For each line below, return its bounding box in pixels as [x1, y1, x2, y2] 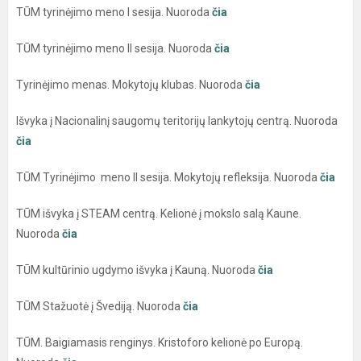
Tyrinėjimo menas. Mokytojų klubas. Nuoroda [16, 77, 243, 91]
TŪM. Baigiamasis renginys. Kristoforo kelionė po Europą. [16, 335, 303, 349]
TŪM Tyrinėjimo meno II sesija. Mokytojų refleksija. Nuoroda [16, 170, 320, 184]
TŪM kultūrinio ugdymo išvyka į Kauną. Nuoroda [16, 263, 255, 276]
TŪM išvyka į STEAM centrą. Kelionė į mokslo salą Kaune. [16, 206, 301, 220]
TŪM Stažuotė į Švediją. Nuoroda [16, 299, 180, 313]
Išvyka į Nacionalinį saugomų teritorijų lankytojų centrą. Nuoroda [16, 114, 338, 127]
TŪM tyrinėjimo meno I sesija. [16, 5, 164, 19]
